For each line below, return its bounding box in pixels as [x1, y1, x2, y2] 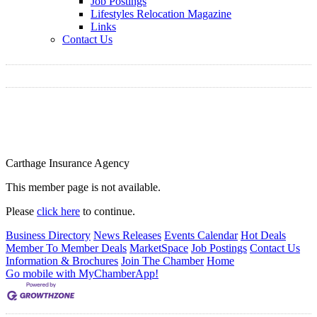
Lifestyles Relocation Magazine [91, 8, 231, 20]
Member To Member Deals [6, 242, 127, 255]
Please [6, 205, 37, 218]
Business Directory [6, 229, 91, 242]
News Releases [93, 229, 161, 242]
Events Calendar [164, 229, 238, 242]
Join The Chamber [121, 255, 204, 267]
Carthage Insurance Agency [6, 157, 129, 170]
